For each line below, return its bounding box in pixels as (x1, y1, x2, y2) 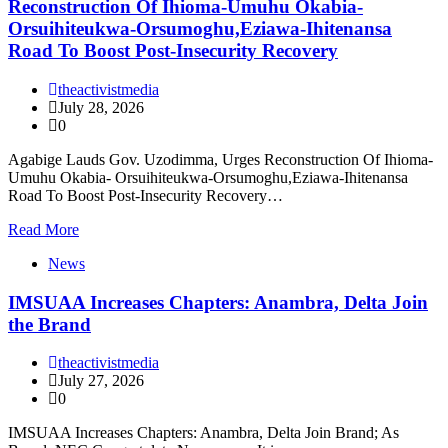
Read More (8, 220, 79, 238)
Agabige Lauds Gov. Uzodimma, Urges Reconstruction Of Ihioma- (8, 150, 433, 168)
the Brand (8, 313, 91, 335)
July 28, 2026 (58, 98, 144, 116)
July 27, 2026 (58, 372, 144, 390)
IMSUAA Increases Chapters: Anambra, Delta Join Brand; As (8, 424, 399, 442)
